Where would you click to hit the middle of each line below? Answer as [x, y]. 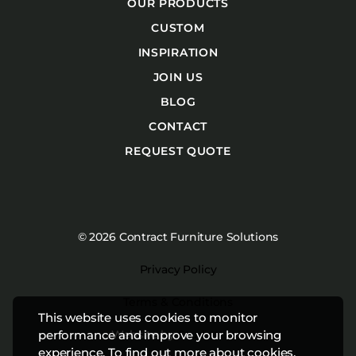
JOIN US [178, 77]
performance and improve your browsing [160, 335]
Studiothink [212, 334]
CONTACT [178, 126]
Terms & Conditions [178, 302]
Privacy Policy [178, 269]
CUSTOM [178, 27]
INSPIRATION [178, 52]
